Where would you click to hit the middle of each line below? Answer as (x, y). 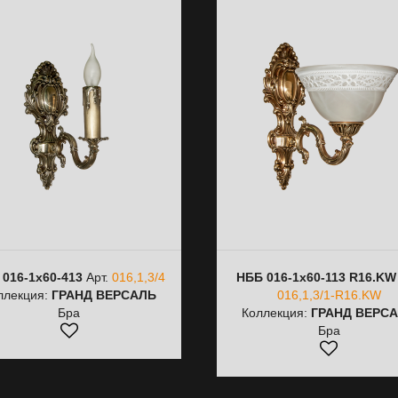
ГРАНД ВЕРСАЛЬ (103, 295)
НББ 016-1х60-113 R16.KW (316, 277)
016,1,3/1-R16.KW (329, 295)
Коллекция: (277, 313)
